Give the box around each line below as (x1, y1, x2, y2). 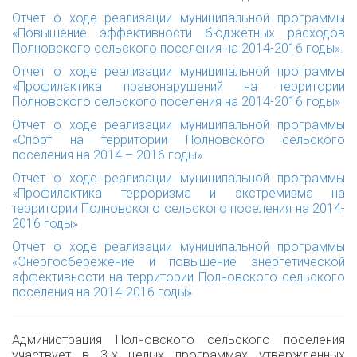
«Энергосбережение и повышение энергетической (12, 254, 345, 269)
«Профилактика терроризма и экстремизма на (12, 186, 345, 201)
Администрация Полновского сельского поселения (12, 332, 345, 347)
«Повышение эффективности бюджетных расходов (12, 25, 345, 41)
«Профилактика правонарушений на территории (12, 79, 345, 94)
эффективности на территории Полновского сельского (12, 269, 345, 284)
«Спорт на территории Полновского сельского (12, 132, 345, 147)
